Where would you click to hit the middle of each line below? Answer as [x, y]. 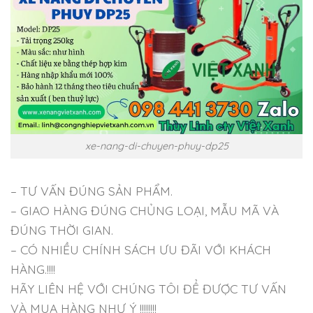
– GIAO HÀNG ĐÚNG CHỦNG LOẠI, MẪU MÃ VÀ [145, 210]
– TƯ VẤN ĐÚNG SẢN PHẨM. [92, 190]
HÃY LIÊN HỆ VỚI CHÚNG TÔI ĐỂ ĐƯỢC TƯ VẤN [148, 288]
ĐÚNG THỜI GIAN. [62, 230]
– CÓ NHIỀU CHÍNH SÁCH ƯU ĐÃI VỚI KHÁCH [141, 249]
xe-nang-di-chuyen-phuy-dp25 [156, 146]
